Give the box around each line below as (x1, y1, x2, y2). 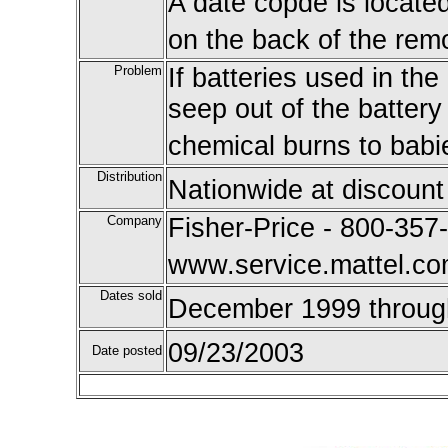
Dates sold (99, 288, 162, 303)
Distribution (96, 169, 162, 184)
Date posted (91, 343, 162, 358)
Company (106, 213, 162, 228)
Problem (113, 63, 162, 78)
